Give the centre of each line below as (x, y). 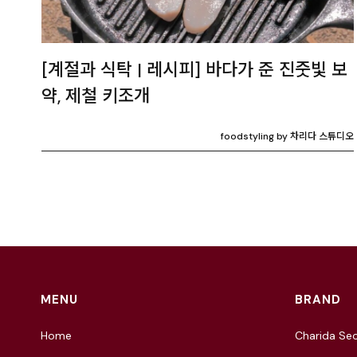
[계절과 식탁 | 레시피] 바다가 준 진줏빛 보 (194, 69)
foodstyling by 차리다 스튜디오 (287, 136)
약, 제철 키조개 (96, 96)
